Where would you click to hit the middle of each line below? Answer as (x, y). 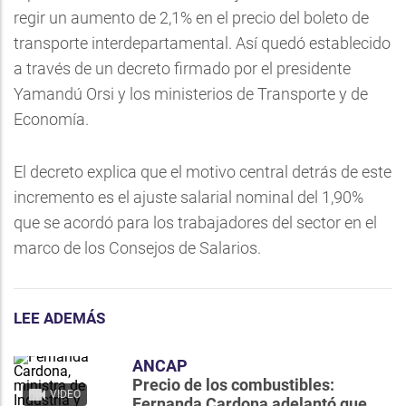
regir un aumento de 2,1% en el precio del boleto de (191, 18)
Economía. (51, 119)
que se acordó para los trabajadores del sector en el (195, 222)
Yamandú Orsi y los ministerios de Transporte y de (191, 94)
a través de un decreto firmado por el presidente (182, 68)
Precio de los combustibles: (233, 385)
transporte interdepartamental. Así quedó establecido (202, 43)
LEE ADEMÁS (59, 318)
